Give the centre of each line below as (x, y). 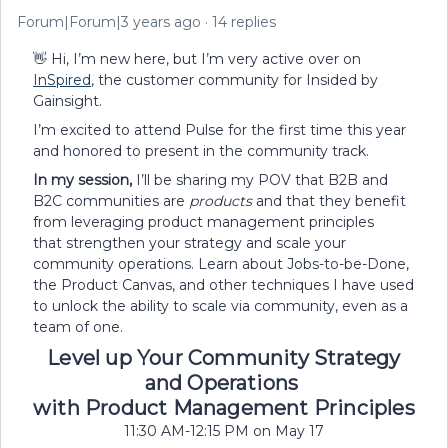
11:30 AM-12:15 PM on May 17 (224, 431)
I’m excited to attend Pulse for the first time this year (219, 130)
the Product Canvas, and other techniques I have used (223, 285)
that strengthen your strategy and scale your (189, 243)
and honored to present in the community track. (203, 151)
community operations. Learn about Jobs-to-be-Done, (221, 264)
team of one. (80, 327)
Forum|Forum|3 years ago (109, 22)
